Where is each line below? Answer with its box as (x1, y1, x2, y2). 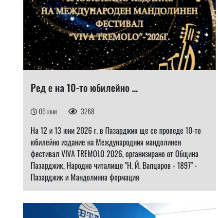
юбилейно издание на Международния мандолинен (31, 136, 181, 148)
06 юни (39, 106, 58, 116)
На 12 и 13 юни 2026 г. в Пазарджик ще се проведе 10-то (31, 125, 201, 136)
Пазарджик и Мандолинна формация (31, 171, 139, 183)
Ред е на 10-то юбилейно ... (31, 80, 138, 95)
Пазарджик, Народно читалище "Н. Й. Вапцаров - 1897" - (31, 160, 197, 171)
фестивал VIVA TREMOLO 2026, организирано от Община (31, 148, 199, 160)
